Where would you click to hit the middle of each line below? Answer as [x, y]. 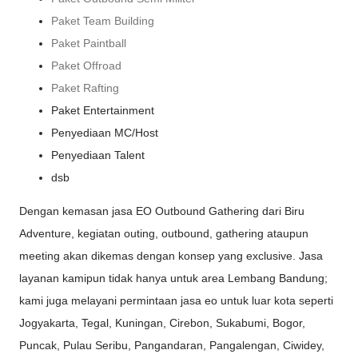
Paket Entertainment [103, 110]
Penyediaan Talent [98, 155]
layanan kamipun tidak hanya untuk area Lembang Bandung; [173, 278]
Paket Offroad [86, 65]
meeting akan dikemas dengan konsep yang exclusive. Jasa [171, 255]
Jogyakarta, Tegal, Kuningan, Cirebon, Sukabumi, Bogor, [162, 322]
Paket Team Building [103, 20]
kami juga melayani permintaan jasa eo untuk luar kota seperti [176, 300]
